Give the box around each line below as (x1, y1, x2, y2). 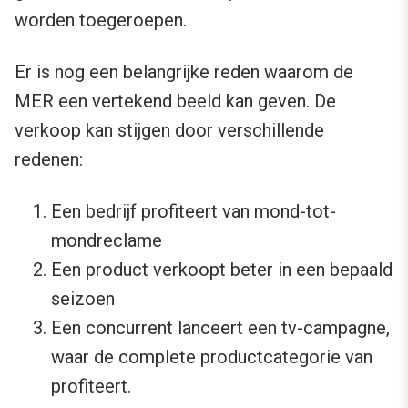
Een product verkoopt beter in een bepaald (51, 259, 393, 281)
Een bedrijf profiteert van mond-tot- (51, 200, 336, 223)
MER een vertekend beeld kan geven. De (15, 90, 336, 113)
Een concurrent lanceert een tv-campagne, (51, 317, 390, 340)
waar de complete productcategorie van (51, 346, 372, 369)
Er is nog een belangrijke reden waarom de (15, 61, 353, 84)
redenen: (15, 148, 83, 171)
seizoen (51, 288, 115, 311)
